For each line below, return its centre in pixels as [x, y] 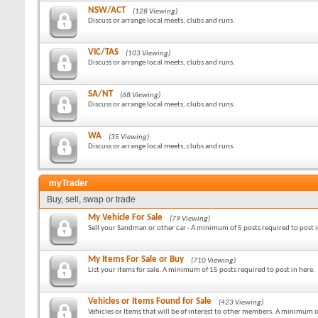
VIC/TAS [103, 52]
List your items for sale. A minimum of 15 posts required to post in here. [202, 270]
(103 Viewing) [148, 54]
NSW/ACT [107, 10]
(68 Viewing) [140, 95]
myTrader [68, 183]
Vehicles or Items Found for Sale [150, 301]
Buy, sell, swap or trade [91, 199]
